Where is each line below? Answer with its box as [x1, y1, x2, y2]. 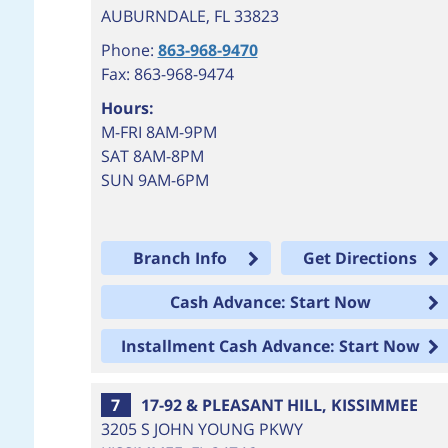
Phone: [100, 39, 158, 61]
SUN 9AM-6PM [100, 169, 209, 191]
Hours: [100, 97, 154, 119]
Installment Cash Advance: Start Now [120, 335, 420, 357]
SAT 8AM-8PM [100, 145, 204, 167]
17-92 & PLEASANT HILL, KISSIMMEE [140, 394, 418, 416]
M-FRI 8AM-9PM [100, 121, 217, 143]
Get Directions [303, 247, 418, 269]
